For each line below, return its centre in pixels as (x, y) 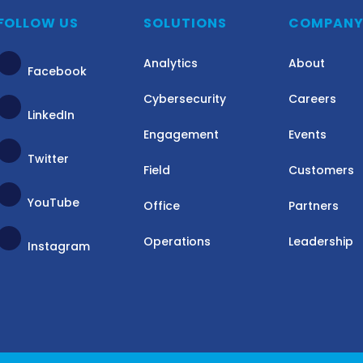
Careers (313, 99)
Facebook (57, 71)
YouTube (53, 203)
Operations (177, 241)
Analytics (171, 63)
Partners (314, 206)
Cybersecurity (185, 99)
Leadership (321, 241)
